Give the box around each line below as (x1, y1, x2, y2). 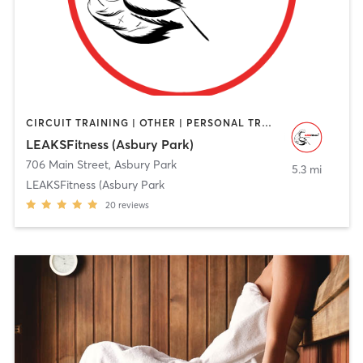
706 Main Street (25, 156, 109, 172)
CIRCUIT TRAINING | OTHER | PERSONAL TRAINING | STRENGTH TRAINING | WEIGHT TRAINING (261, 117, 271, 130)
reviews (117, 199, 149, 211)
